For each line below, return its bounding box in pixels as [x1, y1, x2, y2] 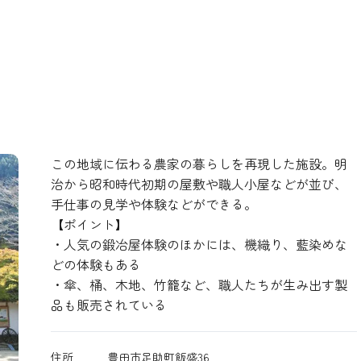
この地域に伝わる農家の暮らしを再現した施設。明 [50, 154, 347, 173]
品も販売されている [50, 295, 167, 314]
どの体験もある [50, 255, 141, 274]
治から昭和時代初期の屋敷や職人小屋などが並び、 [50, 174, 347, 193]
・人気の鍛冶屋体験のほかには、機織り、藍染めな [50, 234, 347, 254]
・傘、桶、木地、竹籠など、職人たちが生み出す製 [50, 275, 347, 294]
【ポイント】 [50, 214, 128, 234]
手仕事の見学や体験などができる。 [50, 194, 257, 214]
